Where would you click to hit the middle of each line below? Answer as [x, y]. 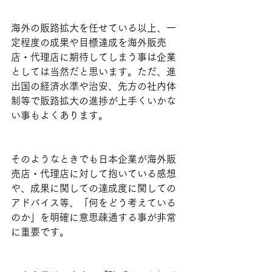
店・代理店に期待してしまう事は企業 [93, 57]
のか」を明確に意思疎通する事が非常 [93, 218]
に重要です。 [40, 232]
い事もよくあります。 [59, 116]
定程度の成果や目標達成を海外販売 [89, 43]
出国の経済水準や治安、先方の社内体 [93, 87]
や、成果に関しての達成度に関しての [93, 189]
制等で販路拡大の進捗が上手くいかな [93, 101]
